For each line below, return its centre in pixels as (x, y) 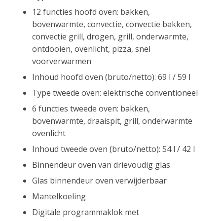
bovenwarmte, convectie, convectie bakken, (112, 24)
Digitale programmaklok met (86, 212)
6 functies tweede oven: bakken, (91, 109)
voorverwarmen (62, 61)
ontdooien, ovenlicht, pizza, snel (91, 49)
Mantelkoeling (59, 197)
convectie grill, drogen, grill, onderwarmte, (110, 37)
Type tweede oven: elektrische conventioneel (115, 93)
